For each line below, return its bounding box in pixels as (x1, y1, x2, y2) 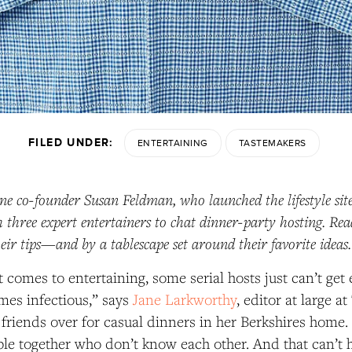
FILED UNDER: (28, 135, 114, 149)
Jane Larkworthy (133, 289, 237, 309)
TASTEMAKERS (238, 137, 306, 149)
